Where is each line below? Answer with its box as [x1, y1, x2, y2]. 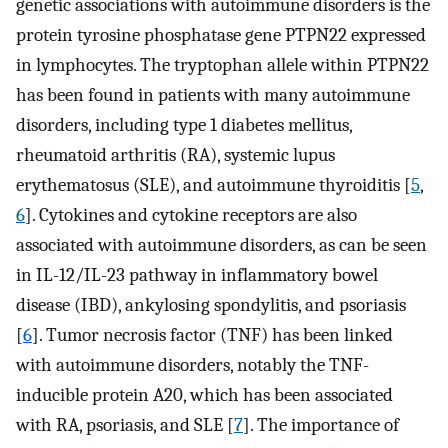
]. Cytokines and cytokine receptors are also [25, 204, 357, 227]
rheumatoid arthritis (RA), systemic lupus [16, 144, 335, 167]
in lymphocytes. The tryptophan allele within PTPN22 [16, 54, 429, 77]
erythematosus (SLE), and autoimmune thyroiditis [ [16, 174, 411, 197]
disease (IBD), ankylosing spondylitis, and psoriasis [16, 294, 406, 317]
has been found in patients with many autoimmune [16, 84, 410, 107]
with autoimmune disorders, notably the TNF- [16, 354, 369, 377]
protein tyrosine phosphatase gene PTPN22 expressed [16, 24, 426, 47]
